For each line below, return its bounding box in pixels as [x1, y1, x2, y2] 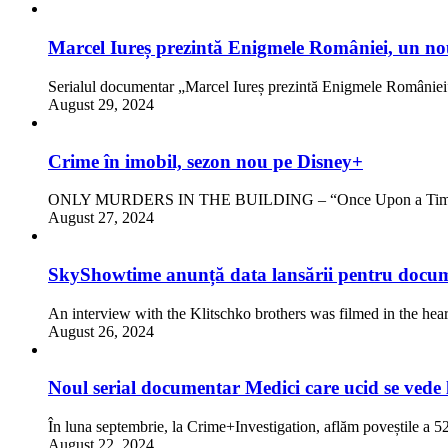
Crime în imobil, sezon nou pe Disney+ [48, 150, 363, 172]
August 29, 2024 [48, 95, 154, 113]
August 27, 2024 [48, 209, 154, 227]
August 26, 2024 [48, 322, 154, 340]
